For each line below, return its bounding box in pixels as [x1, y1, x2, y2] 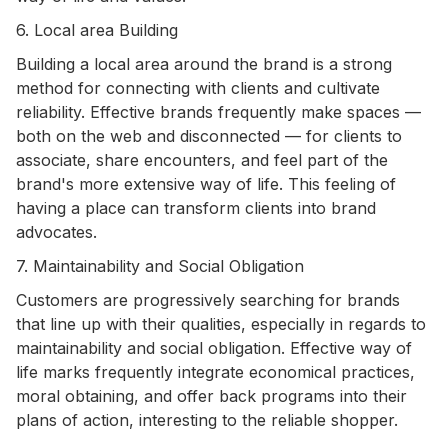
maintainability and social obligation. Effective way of [16, 337, 412, 358]
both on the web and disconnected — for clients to [16, 125, 402, 146]
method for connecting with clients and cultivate [16, 77, 380, 98]
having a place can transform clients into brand [16, 197, 376, 218]
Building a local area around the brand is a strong [16, 53, 392, 74]
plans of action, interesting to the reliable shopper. [16, 409, 398, 430]
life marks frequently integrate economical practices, [16, 361, 415, 382]
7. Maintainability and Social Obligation [16, 255, 304, 276]
